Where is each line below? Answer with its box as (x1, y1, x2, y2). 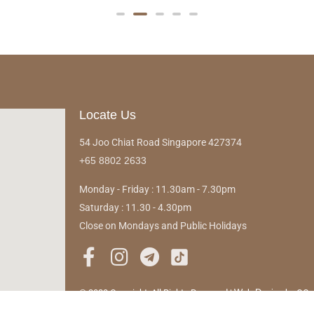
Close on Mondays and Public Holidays (79, 219, 247, 231)
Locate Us (79, 107, 137, 122)
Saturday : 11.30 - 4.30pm (79, 201, 192, 213)
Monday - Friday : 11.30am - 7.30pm (79, 183, 236, 195)
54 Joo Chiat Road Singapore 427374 (79, 136, 243, 148)
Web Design (234, 287, 284, 298)
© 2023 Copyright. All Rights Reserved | (79, 287, 235, 298)
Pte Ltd (79, 300, 108, 311)
